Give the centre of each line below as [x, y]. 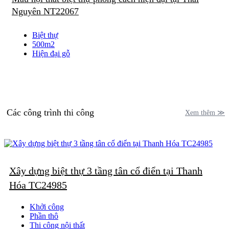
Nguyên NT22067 [45, 12]
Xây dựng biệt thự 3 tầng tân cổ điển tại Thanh [106, 171]
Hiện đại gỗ [51, 54]
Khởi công [47, 207]
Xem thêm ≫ [205, 112]
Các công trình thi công [50, 113]
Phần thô [44, 216]
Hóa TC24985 [38, 185]
